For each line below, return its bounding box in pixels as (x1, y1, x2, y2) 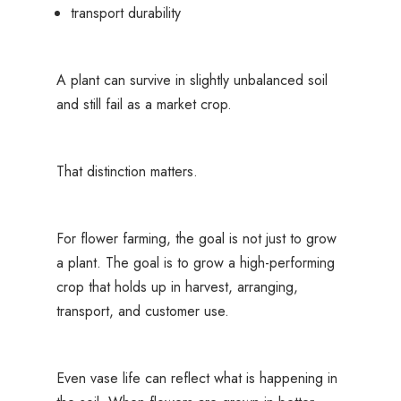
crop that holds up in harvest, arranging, (55, 277, 298, 298)
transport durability (70, 3, 181, 24)
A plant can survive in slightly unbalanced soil (55, 70, 328, 91)
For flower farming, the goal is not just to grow (55, 228, 337, 250)
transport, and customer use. (55, 301, 229, 322)
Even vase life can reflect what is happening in (55, 368, 337, 389)
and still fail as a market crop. (55, 94, 232, 115)
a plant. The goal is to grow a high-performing (55, 252, 335, 274)
